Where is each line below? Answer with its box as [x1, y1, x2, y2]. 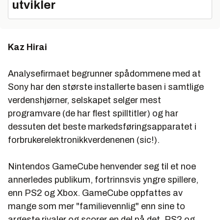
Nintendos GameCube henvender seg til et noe [8, 161, 196, 171]
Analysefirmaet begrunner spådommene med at [8, 68, 201, 79]
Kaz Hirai [8, 42, 47, 52]
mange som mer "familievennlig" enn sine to [8, 201, 185, 211]
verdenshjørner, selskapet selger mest [8, 95, 161, 105]
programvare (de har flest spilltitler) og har [8, 108, 178, 118]
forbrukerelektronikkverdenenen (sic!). [8, 135, 160, 145]
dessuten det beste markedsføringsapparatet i [8, 121, 196, 132]
